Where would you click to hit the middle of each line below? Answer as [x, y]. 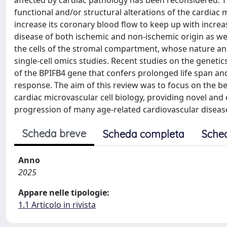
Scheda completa [144, 134]
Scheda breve [54, 134]
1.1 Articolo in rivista [57, 205]
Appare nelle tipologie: [64, 193]
